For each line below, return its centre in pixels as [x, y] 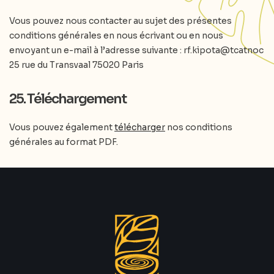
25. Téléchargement [68, 99]
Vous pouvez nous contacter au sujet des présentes [120, 21]
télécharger [140, 127]
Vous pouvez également [62, 127]
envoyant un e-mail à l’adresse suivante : [96, 50]
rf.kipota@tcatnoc [224, 50]
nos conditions [199, 127]
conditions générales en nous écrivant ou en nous [116, 35]
